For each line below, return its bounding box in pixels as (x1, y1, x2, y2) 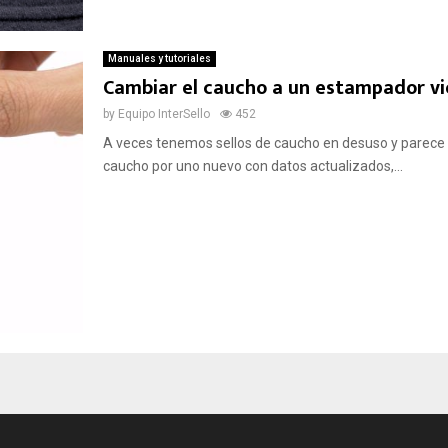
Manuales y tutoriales (107, 52, 211, 64)
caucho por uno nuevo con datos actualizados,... (102, 157, 403, 174)
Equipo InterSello (117, 106, 210, 121)
